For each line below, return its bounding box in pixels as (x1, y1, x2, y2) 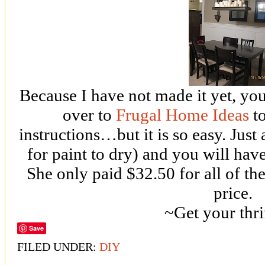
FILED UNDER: (17, 240, 99, 254)
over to (63, 105, 116, 125)
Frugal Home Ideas (116, 105, 249, 125)
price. (214, 183, 253, 203)
